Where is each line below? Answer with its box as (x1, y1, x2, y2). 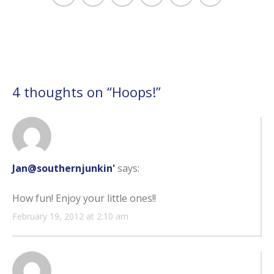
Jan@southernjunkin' (12, 161, 115, 175)
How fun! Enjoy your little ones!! (12, 191, 156, 205)
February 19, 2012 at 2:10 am (12, 210, 128, 222)
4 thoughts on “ (12, 83, 112, 102)
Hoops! (112, 83, 156, 102)
